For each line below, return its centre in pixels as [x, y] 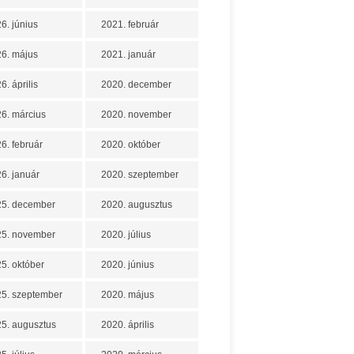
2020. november [136, 115]
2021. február [130, 24]
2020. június [128, 265]
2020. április [128, 325]
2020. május [128, 295]
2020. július [126, 235]
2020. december [136, 85]
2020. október [131, 145]
